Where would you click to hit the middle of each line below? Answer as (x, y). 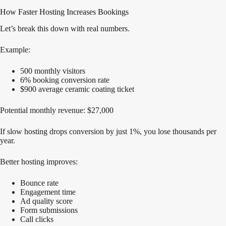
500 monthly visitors (53, 71)
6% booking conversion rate (65, 80)
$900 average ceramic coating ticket (77, 89)
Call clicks (37, 219)
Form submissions (49, 210)
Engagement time (48, 192)
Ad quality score (46, 201)
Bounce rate (39, 183)
